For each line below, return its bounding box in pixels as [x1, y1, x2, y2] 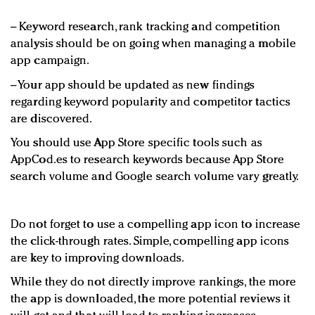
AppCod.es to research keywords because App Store [11, 154, 284, 167]
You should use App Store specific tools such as [11, 137, 262, 150]
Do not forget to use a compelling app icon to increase [11, 219, 301, 231]
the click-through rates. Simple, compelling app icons [11, 236, 290, 248]
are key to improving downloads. [11, 252, 185, 265]
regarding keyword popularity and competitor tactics [11, 96, 291, 109]
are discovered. [11, 113, 93, 126]
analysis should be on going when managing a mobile [11, 38, 297, 51]
